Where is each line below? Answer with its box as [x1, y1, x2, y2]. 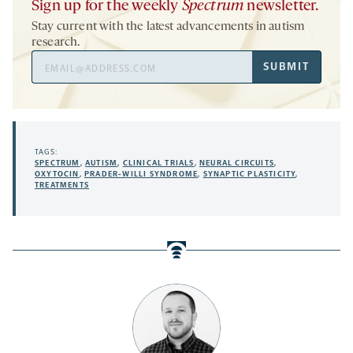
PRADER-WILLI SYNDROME [84, 169, 199, 180]
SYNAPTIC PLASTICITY [203, 169, 296, 180]
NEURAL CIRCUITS [199, 158, 275, 169]
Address [31, 70, 73, 86]
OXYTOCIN [35, 169, 80, 180]
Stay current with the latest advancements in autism [32, 20, 305, 34]
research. [32, 36, 80, 50]
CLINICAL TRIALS [122, 158, 195, 169]
